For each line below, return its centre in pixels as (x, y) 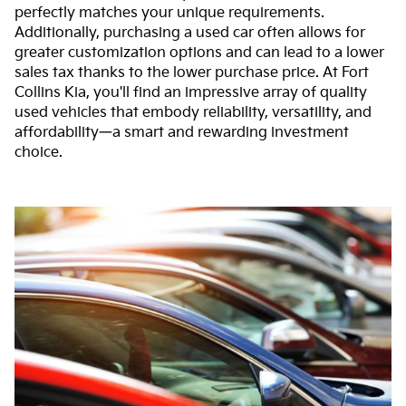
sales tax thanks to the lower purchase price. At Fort (192, 73)
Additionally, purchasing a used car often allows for (190, 34)
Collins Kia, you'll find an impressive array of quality (191, 93)
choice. (39, 153)
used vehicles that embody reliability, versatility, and (193, 113)
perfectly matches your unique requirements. (169, 14)
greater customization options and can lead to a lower (199, 53)
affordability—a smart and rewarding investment (182, 133)
